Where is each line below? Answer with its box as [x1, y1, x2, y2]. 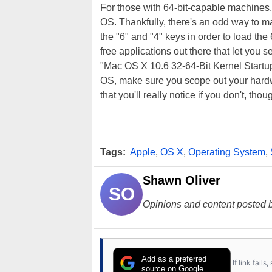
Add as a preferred [141, 254, 207, 264]
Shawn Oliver [143, 174, 220, 188]
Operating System [188, 147, 265, 158]
